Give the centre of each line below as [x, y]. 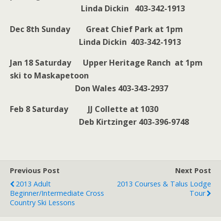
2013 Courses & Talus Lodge [164, 184]
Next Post [193, 170]
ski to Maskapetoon [49, 75]
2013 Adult [33, 184]
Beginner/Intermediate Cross [57, 193]
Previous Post [35, 170]
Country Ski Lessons [42, 202]
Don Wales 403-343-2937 [89, 88]
